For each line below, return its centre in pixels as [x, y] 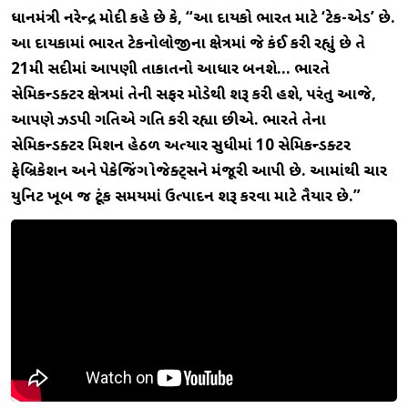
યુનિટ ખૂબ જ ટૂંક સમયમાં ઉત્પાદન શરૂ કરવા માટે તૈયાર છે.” [186, 197]
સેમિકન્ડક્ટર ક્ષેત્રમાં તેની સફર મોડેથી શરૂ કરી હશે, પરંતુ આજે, [194, 95]
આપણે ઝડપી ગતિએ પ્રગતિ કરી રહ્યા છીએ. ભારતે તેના [168, 121]
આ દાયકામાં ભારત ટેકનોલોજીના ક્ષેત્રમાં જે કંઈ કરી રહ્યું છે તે [188, 44]
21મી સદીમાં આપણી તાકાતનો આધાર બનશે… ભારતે [170, 70]
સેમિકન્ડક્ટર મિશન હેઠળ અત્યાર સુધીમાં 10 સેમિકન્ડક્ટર [181, 146]
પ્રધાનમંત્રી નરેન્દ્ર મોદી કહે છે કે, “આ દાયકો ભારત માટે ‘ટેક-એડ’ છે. [203, 19]
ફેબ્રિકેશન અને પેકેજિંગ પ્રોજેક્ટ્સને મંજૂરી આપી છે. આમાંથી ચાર [199, 172]
